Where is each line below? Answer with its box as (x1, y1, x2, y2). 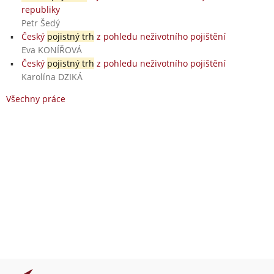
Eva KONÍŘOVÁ (21, 43, 82, 56)
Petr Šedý (21, 17, 60, 29)
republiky (21, 3, 60, 15)
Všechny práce (6, 92, 65, 105)
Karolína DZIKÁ (21, 70, 83, 83)
